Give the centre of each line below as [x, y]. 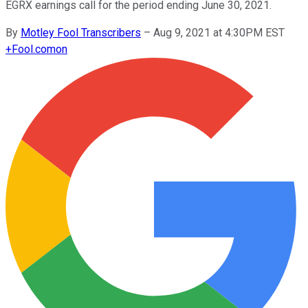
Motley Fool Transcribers [81, 32]
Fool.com [34, 49]
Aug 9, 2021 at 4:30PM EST [219, 32]
